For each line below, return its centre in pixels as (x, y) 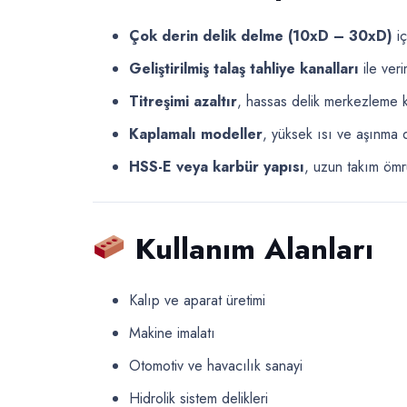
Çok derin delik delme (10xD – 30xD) (261, 35)
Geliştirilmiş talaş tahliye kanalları (244, 68)
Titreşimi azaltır (183, 101)
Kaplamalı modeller (196, 134)
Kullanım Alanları (254, 248)
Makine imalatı (172, 333)
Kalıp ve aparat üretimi (197, 300)
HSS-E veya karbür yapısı (217, 166)
